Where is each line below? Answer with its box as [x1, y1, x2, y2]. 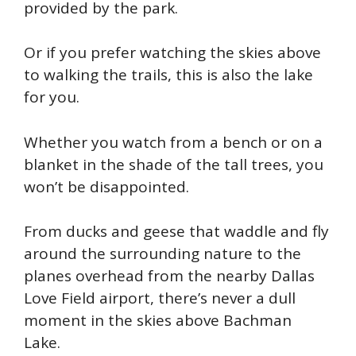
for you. [24, 87, 83, 108]
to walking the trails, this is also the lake [24, 64, 313, 86]
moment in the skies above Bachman [24, 310, 292, 331]
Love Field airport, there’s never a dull [24, 288, 296, 309]
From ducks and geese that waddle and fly [24, 221, 329, 242]
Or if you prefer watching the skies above [24, 42, 321, 64]
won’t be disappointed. [24, 176, 193, 197]
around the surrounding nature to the [24, 243, 301, 265]
